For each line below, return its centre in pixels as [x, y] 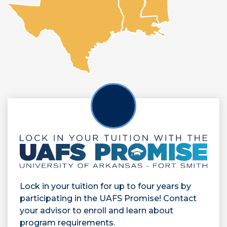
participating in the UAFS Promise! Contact [108, 198]
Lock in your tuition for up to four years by [105, 186]
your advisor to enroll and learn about [97, 210]
